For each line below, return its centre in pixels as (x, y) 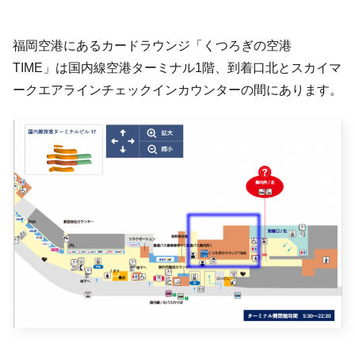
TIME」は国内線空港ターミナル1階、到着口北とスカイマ (177, 68)
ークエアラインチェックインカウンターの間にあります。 (177, 90)
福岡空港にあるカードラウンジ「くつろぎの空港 (158, 46)
